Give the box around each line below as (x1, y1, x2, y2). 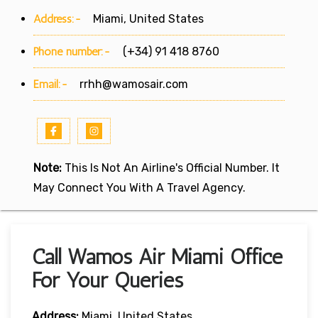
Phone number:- (33, 44, 114, 58)
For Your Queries (32, 267, 183, 293)
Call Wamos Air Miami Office (32, 243, 283, 270)
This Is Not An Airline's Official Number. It (62, 160, 280, 175)
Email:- (33, 77, 68, 91)
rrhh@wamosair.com (79, 77, 188, 91)
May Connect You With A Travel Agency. (33, 180, 246, 194)
